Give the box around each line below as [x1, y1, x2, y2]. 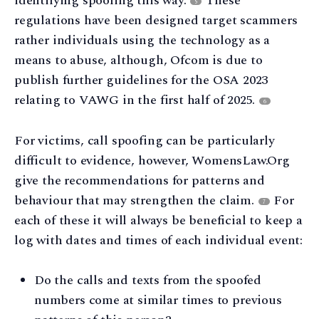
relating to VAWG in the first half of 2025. [14, 90, 259, 110]
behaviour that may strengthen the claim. [14, 190, 258, 210]
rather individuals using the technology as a [14, 30, 271, 50]
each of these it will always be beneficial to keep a [14, 210, 303, 230]
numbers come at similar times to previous [34, 291, 282, 310]
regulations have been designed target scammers [14, 10, 298, 30]
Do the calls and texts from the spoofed [34, 271, 261, 291]
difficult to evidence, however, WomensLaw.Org [14, 150, 290, 170]
